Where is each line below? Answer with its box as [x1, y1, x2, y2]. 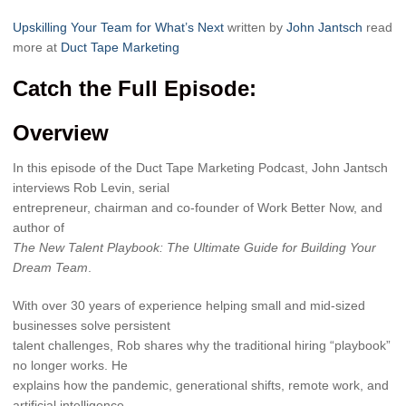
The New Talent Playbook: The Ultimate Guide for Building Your [13, 239, 376, 255]
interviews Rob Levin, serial [13, 179, 169, 195]
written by [224, 20, 286, 35]
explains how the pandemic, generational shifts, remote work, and [13, 377, 389, 392]
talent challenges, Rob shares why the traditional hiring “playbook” [13, 337, 391, 353]
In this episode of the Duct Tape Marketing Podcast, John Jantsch [13, 159, 388, 175]
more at [13, 40, 61, 55]
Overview [13, 120, 109, 145]
